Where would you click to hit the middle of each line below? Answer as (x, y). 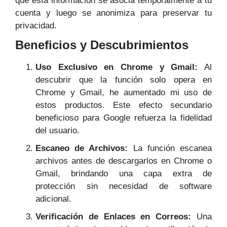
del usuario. (58, 131)
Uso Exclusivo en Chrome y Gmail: (117, 67)
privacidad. (36, 26)
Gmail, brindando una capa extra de (124, 174)
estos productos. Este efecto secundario (124, 105)
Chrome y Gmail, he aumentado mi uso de (124, 93)
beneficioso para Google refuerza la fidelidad (124, 118)
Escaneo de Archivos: (82, 148)
